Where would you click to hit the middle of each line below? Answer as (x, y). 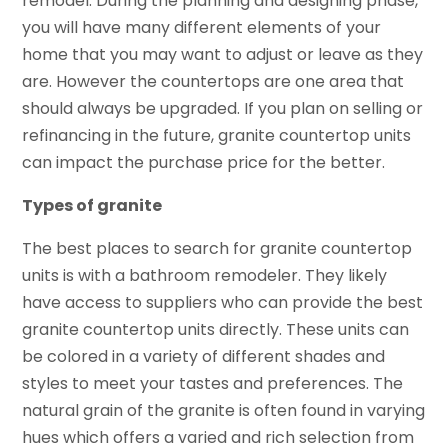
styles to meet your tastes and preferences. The (213, 383)
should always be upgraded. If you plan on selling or (223, 108)
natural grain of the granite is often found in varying (224, 410)
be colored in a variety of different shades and (204, 356)
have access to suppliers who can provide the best (223, 302)
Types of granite (92, 205)
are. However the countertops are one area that (213, 81)
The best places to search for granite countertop (217, 248)
